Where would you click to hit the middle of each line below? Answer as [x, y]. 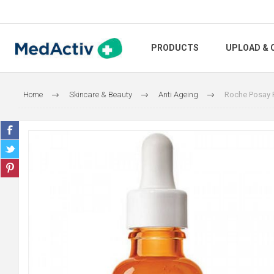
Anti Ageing [178, 94]
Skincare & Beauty [100, 94]
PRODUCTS [175, 48]
